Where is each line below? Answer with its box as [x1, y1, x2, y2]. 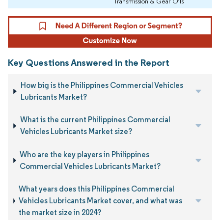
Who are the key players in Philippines [20, 149, 150, 159]
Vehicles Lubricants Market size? [20, 127, 132, 137]
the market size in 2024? [19, 208, 102, 218]
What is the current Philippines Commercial [20, 115, 170, 125]
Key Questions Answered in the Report [8, 56, 169, 68]
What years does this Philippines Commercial [19, 184, 175, 194]
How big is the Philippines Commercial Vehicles [20, 81, 183, 90]
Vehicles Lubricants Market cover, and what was [19, 196, 183, 206]
